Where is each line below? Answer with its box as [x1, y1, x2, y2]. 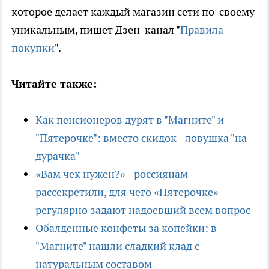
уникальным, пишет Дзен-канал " [11, 22, 180, 37]
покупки [11, 40, 55, 55]
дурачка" [35, 148, 80, 163]
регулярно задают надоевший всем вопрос [35, 202, 250, 217]
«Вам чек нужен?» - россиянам [35, 166, 188, 181]
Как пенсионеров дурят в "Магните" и [35, 112, 224, 127]
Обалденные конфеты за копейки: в [35, 220, 217, 235]
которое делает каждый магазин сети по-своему [11, 4, 255, 19]
